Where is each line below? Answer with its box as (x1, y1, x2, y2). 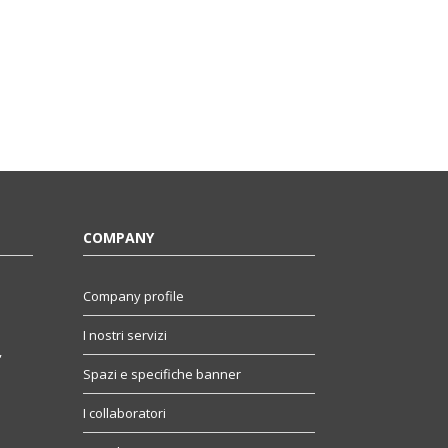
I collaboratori (83, 404, 166, 423)
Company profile (83, 287, 184, 306)
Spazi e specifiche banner (83, 365, 241, 384)
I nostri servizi (83, 326, 167, 345)
